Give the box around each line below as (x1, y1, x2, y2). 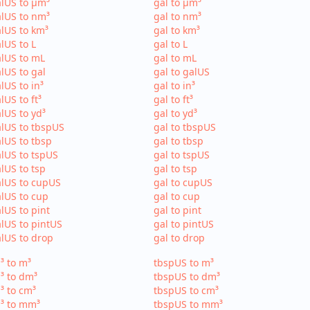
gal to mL (154, 51, 197, 64)
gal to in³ (154, 79, 196, 92)
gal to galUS (154, 65, 210, 78)
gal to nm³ (154, 10, 202, 23)
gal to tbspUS (154, 120, 217, 134)
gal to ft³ (154, 93, 194, 106)
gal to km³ (154, 24, 201, 37)
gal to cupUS (154, 176, 213, 189)
